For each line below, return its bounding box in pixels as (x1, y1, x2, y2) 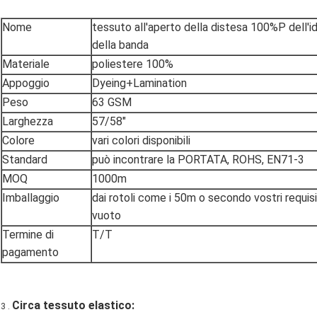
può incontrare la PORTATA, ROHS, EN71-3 (92, 153, 304, 167)
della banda (92, 38, 149, 52)
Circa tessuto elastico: (12, 299, 134, 313)
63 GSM (92, 96, 132, 110)
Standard (2, 153, 47, 167)
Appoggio (2, 76, 50, 91)
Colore (2, 134, 35, 148)
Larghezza (2, 115, 53, 129)
